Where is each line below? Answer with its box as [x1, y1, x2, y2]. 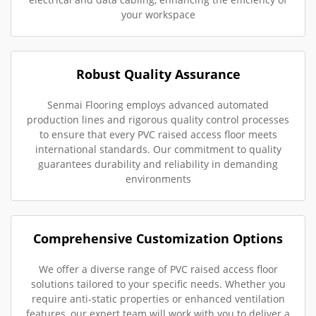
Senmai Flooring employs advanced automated [47, 98, 269, 112]
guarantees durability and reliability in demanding [38, 157, 278, 171]
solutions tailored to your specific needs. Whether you [30, 277, 286, 291]
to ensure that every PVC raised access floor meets [39, 128, 277, 142]
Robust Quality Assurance [75, 66, 241, 83]
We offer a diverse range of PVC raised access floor [38, 262, 278, 276]
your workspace [121, 8, 195, 22]
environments [125, 172, 191, 186]
